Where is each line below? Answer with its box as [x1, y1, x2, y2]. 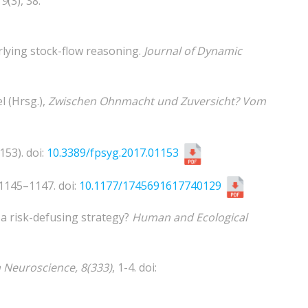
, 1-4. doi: [112, 260, 157, 275]
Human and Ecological [132, 210, 247, 225]
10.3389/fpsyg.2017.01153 [47, 145, 179, 161]
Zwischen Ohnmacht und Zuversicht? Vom [48, 93, 266, 109]
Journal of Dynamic [144, 43, 242, 58]
